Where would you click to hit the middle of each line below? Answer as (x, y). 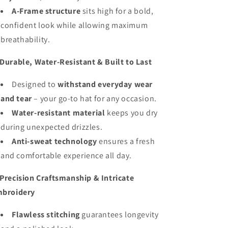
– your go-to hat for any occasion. (94, 98)
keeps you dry (131, 113)
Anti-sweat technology (54, 141)
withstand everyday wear (105, 84)
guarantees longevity (119, 215)
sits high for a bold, (117, 11)
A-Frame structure (46, 11)
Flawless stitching (46, 215)
